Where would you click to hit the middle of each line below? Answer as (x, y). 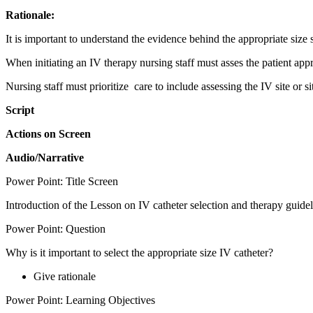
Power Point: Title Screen (62, 181)
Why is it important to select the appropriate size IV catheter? (139, 252)
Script (20, 110)
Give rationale (65, 276)
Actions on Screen (48, 133)
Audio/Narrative (45, 157)
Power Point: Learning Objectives (80, 300)
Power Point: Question (56, 228)
